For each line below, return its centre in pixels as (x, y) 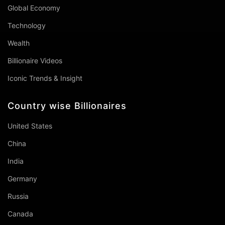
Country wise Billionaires (67, 106)
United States (30, 126)
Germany (22, 179)
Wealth (19, 43)
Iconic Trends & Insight (45, 78)
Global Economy (34, 8)
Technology (27, 26)
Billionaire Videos (35, 61)
